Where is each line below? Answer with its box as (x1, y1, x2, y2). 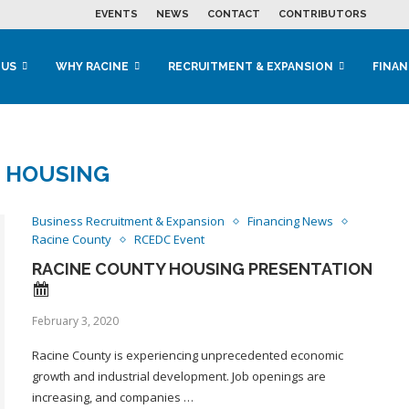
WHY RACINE (56, 60, 129, 73)
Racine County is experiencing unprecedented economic (31, 347, 343, 363)
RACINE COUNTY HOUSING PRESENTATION (31, 259, 372, 278)
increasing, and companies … (31, 389, 194, 405)
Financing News (246, 213, 333, 229)
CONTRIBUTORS (278, 8, 367, 20)
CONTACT (207, 8, 260, 20)
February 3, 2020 (31, 313, 119, 329)
